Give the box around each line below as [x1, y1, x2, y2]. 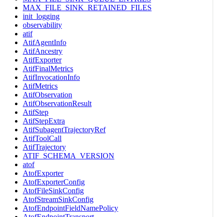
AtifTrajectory [23, 142, 66, 151]
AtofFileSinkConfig [23, 186, 84, 195]
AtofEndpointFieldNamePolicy [23, 203, 118, 212]
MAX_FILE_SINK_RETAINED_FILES [23, 3, 152, 12]
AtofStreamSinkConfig [23, 195, 93, 203]
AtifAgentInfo [23, 38, 66, 46]
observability [23, 20, 62, 29]
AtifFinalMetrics [23, 64, 73, 73]
